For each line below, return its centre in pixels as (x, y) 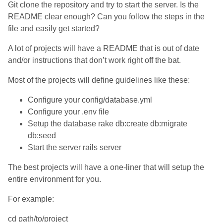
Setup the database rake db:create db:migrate (108, 124)
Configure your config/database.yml (90, 100)
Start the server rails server (75, 147)
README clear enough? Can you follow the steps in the (106, 17)
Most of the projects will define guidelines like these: (99, 80)
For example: (31, 199)
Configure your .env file (68, 112)
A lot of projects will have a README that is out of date (104, 48)
